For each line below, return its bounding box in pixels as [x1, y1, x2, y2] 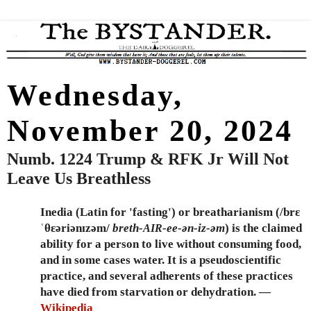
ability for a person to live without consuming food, [40, 237, 301, 251]
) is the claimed [225, 221, 302, 235]
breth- [112, 221, 143, 235]
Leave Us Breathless [7, 168, 151, 187]
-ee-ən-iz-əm [162, 221, 225, 235]
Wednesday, [7, 78, 183, 113]
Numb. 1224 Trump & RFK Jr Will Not [7, 149, 289, 168]
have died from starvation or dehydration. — [40, 285, 271, 299]
